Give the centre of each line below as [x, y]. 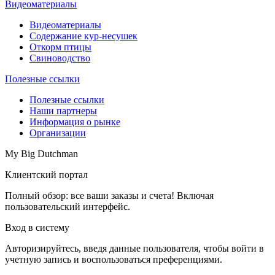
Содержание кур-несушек [83, 36]
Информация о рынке [75, 122]
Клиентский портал [46, 175]
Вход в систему [37, 228]
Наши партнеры [63, 111]
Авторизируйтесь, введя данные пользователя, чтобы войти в [134, 249]
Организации [58, 133]
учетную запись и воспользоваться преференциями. [114, 260]
